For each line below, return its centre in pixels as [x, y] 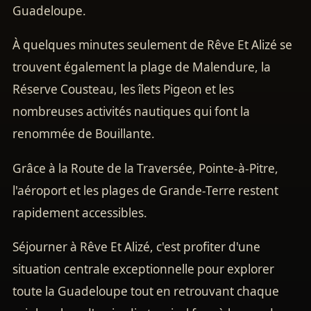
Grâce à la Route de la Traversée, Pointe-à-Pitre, [145, 168]
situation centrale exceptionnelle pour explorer [143, 269]
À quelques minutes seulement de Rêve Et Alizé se [152, 45]
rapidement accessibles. [80, 212]
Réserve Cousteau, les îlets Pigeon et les [123, 90]
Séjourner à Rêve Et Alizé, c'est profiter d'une [136, 246]
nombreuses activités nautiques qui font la [131, 112]
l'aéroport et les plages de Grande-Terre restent [145, 190]
